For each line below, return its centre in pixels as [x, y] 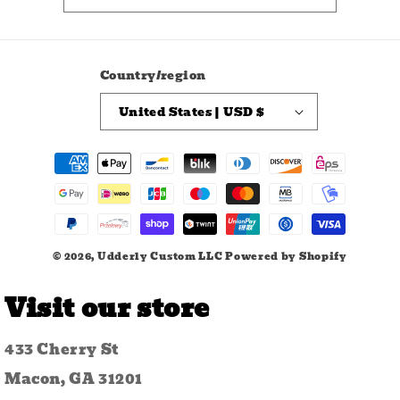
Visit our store [107, 308]
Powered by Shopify [286, 256]
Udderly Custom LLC [160, 256]
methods [66, 179]
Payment [67, 154]
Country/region [153, 75]
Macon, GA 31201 [74, 379]
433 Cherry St [62, 350]
